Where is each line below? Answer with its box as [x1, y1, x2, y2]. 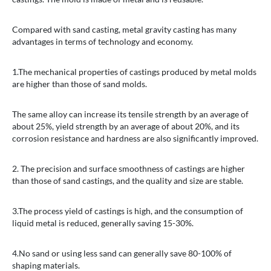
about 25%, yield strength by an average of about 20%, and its [12, 121, 240, 132]
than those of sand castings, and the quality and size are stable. [12, 175, 243, 186]
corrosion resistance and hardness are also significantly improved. [12, 133, 258, 144]
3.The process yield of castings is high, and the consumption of [12, 206, 243, 217]
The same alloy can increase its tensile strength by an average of [12, 109, 249, 120]
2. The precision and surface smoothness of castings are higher [12, 163, 245, 174]
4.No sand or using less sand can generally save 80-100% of [12, 248, 232, 259]
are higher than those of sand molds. [12, 79, 147, 90]
